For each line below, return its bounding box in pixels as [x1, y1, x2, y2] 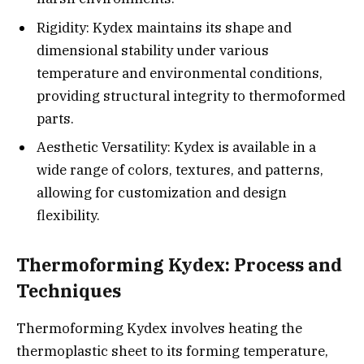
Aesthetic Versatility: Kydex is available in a [37, 138, 316, 157]
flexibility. [37, 206, 100, 225]
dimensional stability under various [37, 41, 269, 59]
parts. [37, 109, 74, 128]
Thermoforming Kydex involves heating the [16, 319, 302, 337]
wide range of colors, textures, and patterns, [37, 161, 323, 180]
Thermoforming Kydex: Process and [16, 253, 342, 276]
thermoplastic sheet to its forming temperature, [16, 342, 328, 360]
